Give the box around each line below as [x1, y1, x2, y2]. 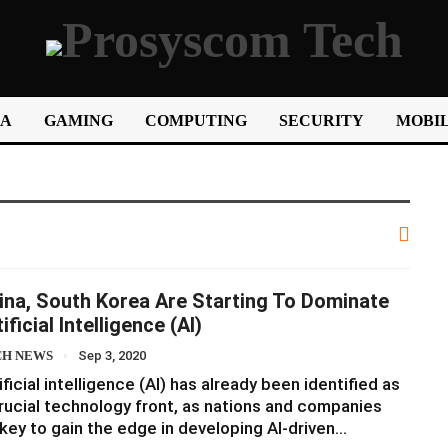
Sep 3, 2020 [78, 347, 146, 363]
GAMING [44, 112, 113, 129]
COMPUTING [145, 112, 247, 129]
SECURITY [279, 112, 364, 129]
